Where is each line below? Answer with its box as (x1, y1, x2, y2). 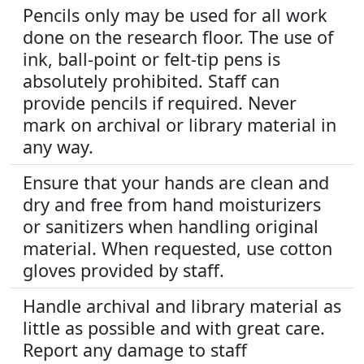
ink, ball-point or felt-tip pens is (23, 47, 280, 71)
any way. (23, 135, 93, 158)
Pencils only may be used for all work (23, 3, 327, 27)
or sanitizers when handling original (23, 214, 318, 238)
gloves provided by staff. (23, 258, 224, 282)
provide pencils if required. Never (23, 91, 297, 115)
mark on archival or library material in (23, 113, 336, 136)
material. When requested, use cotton (23, 236, 332, 260)
